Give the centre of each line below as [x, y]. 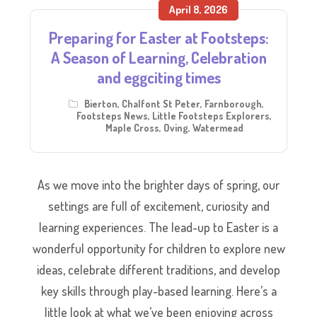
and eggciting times [158, 77]
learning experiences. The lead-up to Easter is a [158, 227]
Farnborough [233, 103]
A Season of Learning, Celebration [158, 57]
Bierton [101, 103]
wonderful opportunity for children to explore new [158, 248]
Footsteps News [112, 115]
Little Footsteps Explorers [211, 115]
